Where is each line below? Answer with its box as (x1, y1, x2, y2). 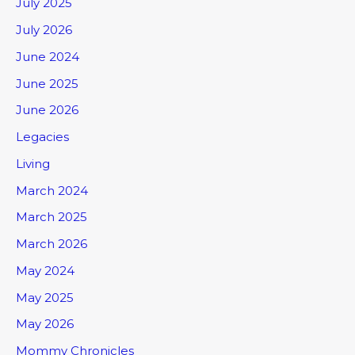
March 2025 (16, 209, 87, 225)
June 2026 (16, 102, 78, 118)
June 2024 (16, 48, 79, 64)
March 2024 (16, 182, 88, 198)
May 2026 (16, 316, 74, 332)
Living (16, 155, 50, 171)
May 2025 (16, 289, 74, 305)
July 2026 (16, 22, 72, 38)
